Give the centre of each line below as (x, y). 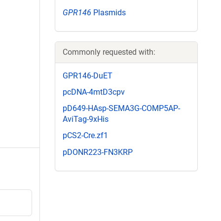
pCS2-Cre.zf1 (85, 136)
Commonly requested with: (109, 52)
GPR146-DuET (88, 75)
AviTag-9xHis (86, 119)
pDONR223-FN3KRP (98, 152)
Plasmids (109, 12)
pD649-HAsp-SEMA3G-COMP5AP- (121, 109)
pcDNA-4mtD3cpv (94, 92)
